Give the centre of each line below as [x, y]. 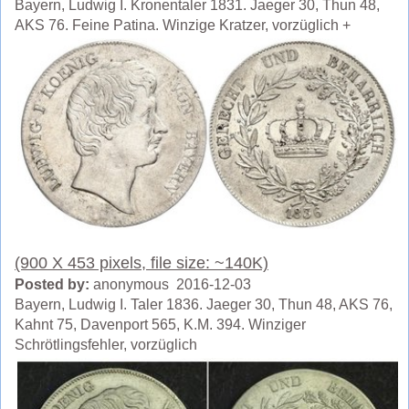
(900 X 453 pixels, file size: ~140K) [142, 262]
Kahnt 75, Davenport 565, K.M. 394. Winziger [160, 324]
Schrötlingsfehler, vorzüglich [106, 344]
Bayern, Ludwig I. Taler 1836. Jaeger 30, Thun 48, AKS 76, [204, 304]
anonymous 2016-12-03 [170, 284]
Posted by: [52, 284]
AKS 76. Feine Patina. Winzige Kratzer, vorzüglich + [183, 26]
